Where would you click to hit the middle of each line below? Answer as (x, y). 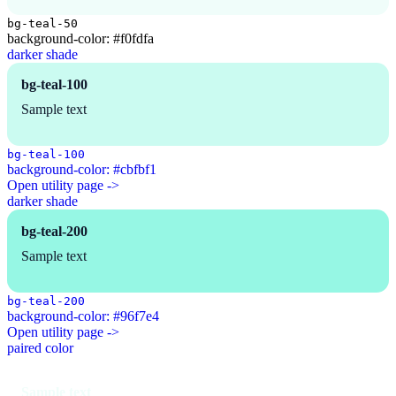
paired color (40, 348)
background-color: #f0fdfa (80, 39)
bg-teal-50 (42, 24)
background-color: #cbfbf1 (82, 170)
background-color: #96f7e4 (83, 316)
